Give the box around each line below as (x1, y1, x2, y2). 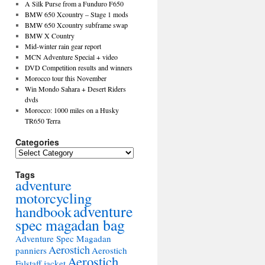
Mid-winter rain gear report (24, 41, 101, 51)
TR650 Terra (24, 116, 60, 125)
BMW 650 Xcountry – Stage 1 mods (24, 9, 128, 19)
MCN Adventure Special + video (24, 52, 118, 62)
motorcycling (15, 188, 92, 208)
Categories (15, 136, 59, 148)
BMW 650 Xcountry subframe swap (24, 20, 128, 30)
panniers (15, 244, 47, 256)
